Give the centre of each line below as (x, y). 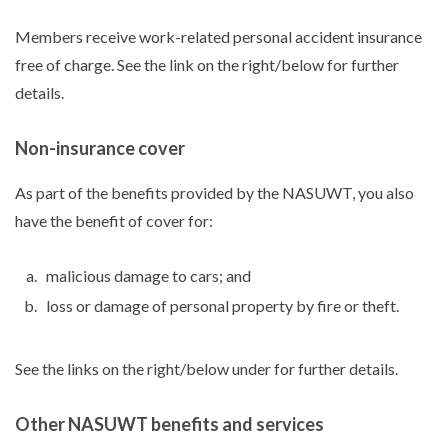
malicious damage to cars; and (148, 275)
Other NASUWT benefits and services (169, 423)
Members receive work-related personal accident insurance (218, 36)
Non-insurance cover (100, 147)
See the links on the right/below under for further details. (206, 368)
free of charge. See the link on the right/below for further (207, 64)
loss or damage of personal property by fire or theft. (222, 305)
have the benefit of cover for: (114, 220)
